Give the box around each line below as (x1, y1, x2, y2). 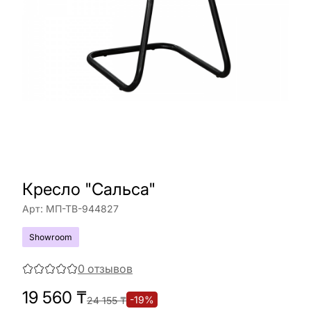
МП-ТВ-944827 (46, 203, 119, 215)
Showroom (29, 232, 72, 242)
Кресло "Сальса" (22, 179, 155, 199)
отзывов (87, 262, 133, 276)
